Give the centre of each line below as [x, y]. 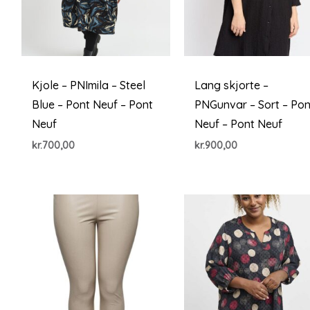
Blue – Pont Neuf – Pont [92, 105]
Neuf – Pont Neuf [239, 124]
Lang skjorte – [232, 85]
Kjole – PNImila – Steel [88, 85]
